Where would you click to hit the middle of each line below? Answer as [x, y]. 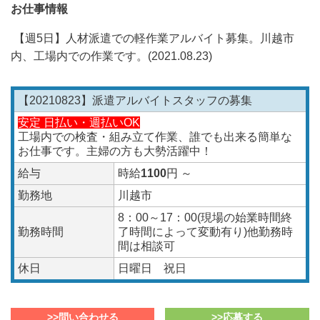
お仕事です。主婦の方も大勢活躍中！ [115, 151]
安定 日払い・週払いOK [79, 122]
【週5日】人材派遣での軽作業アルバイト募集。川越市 [152, 38]
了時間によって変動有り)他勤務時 [205, 231]
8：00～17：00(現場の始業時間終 [205, 217]
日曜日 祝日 [152, 268]
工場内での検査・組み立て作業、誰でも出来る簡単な [155, 136]
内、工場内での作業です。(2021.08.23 [110, 56]
